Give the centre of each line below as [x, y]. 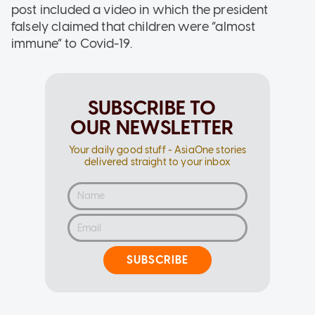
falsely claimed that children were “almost [134, 26]
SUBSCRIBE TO [152, 107]
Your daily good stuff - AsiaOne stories [157, 150]
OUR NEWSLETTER [152, 127]
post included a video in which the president [140, 9]
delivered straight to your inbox [157, 162]
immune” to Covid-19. [72, 43]
